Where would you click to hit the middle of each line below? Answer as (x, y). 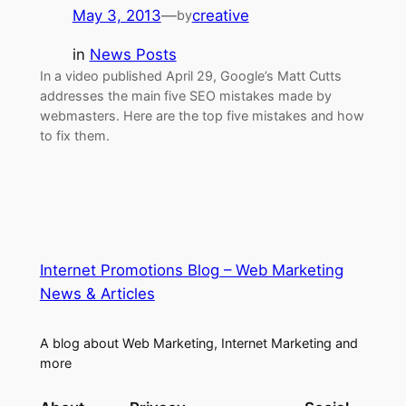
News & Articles (97, 293)
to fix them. (74, 135)
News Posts (133, 54)
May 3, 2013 (116, 15)
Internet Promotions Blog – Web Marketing (191, 270)
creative (220, 15)
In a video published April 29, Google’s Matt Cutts (190, 75)
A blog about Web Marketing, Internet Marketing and (198, 343)
